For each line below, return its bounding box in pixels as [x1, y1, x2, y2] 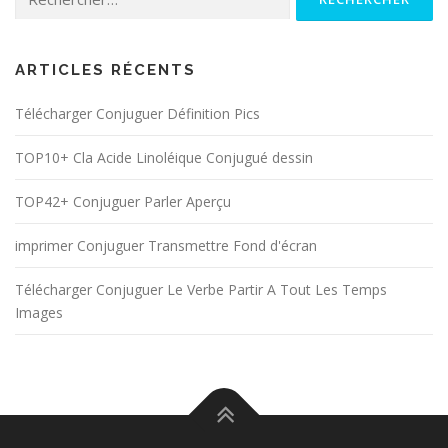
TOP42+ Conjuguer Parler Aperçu [15, 192, 231, 212]
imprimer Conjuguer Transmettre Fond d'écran [15, 236, 317, 256]
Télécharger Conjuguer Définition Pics [15, 104, 260, 124]
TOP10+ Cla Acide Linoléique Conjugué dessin [15, 148, 313, 168]
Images [15, 303, 63, 323]
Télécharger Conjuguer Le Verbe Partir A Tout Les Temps [15, 280, 387, 300]
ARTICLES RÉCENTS [15, 61, 196, 80]
